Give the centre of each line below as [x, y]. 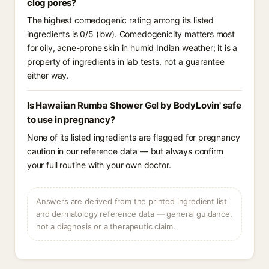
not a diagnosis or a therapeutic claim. [106, 226]
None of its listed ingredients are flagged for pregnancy [134, 137]
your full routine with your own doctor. [99, 165]
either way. [48, 75]
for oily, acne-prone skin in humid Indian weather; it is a [132, 48]
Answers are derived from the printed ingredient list [132, 201]
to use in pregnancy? [71, 120]
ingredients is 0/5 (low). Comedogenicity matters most [131, 34]
